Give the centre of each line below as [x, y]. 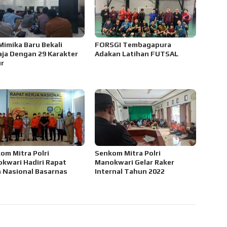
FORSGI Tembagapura [133, 44]
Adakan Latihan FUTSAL [137, 53]
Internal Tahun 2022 [130, 171]
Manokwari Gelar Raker [135, 162]
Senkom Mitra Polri [128, 153]
